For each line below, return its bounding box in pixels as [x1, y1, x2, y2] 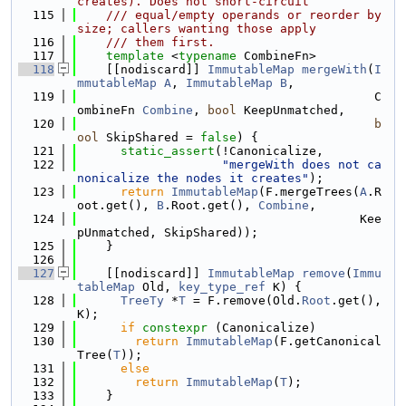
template [106, 49, 164, 63]
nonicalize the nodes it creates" [77, 171, 309, 185]
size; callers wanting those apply [77, 22, 316, 35]
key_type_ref [179, 280, 266, 294]
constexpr [142, 321, 208, 334]
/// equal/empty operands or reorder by [77, 8, 382, 22]
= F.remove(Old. [186, 294, 302, 307]
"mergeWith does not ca [222, 158, 382, 171]
